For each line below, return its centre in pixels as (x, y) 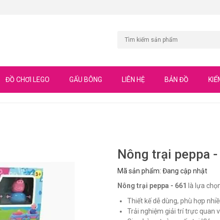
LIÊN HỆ (133, 80)
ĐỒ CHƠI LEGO (27, 80)
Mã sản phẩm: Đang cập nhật (162, 171)
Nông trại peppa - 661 (152, 186)
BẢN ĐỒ (177, 80)
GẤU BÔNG (86, 80)
